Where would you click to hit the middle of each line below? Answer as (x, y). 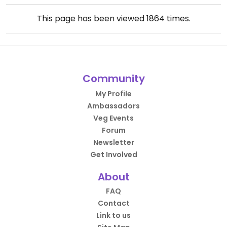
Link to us (113, 215)
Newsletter (113, 142)
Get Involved (113, 155)
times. (177, 18)
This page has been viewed (91, 18)
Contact (113, 203)
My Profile (113, 94)
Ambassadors (113, 106)
